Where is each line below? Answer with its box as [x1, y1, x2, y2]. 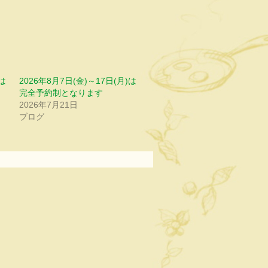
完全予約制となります [19, 88, 103, 98]
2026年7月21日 [19, 100, 78, 109]
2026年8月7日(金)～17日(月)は [19, 76, 136, 86]
